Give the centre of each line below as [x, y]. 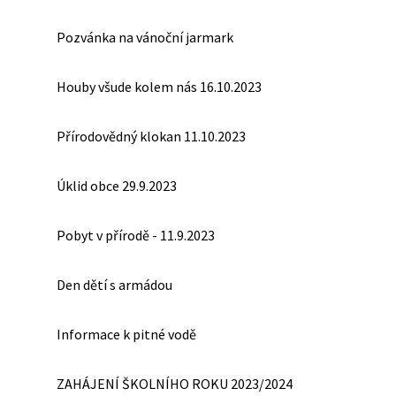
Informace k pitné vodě [126, 334]
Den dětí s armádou [114, 285]
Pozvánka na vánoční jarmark [145, 37]
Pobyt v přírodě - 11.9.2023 [136, 235]
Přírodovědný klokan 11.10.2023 [151, 136]
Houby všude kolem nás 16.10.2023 [159, 87]
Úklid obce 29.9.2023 [117, 186]
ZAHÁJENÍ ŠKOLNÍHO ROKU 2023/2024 [175, 384]
